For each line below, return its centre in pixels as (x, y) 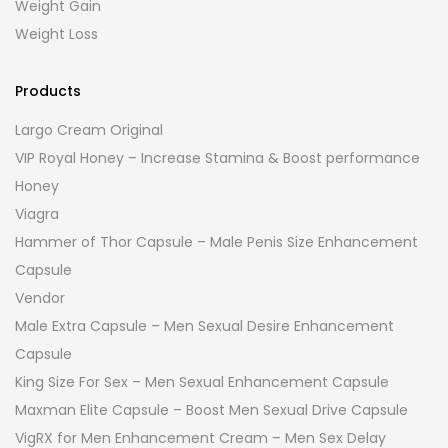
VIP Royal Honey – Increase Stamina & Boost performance (217, 158)
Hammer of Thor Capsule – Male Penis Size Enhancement (216, 242)
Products (48, 91)
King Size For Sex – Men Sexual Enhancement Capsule (202, 382)
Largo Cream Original (89, 130)
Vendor (40, 298)
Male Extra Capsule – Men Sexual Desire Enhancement (204, 326)
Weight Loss (56, 34)
